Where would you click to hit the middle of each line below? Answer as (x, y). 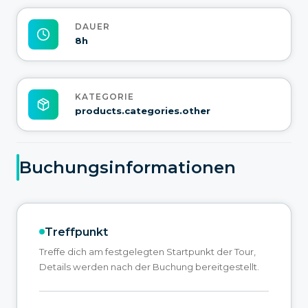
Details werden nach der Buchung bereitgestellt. (149, 266)
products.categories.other (143, 111)
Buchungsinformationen (128, 168)
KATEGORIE (104, 97)
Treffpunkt (76, 232)
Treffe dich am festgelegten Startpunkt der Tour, (147, 251)
